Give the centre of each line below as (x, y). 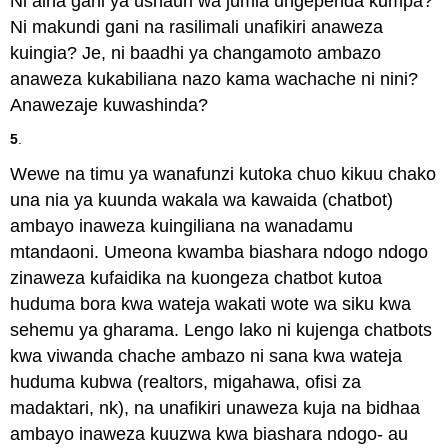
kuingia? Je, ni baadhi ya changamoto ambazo (196, 53)
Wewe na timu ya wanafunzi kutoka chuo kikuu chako (223, 173)
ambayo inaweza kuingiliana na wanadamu (182, 225)
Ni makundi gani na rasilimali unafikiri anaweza (197, 27)
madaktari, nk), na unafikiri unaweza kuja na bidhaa (215, 407)
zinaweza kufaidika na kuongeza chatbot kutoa (196, 277)
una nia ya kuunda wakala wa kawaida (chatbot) (202, 199)
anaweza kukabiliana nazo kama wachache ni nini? (214, 79)
